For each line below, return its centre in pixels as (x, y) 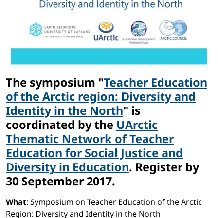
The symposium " (55, 82)
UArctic (137, 125)
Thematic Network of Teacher (90, 139)
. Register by (164, 167)
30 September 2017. (61, 181)
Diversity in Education (67, 167)
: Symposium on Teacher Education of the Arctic (114, 202)
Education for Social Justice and (94, 153)
